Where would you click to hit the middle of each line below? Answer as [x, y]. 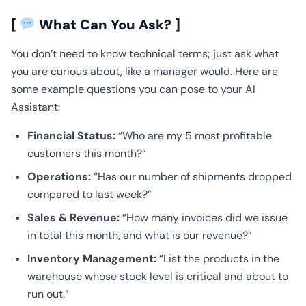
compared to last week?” [89, 194]
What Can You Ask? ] [108, 25]
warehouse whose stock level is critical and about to [158, 276]
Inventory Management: [92, 259]
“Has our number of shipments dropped [191, 177]
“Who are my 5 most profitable [194, 136]
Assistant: [36, 107]
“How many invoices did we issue [204, 218]
